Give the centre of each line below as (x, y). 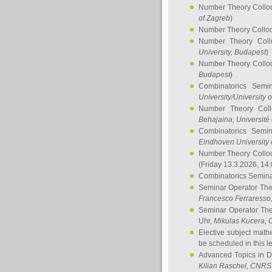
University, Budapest (232, 52)
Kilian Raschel (223, 266)
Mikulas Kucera (239, 221)
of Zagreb (214, 18)
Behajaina (216, 120)
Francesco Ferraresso (235, 199)
